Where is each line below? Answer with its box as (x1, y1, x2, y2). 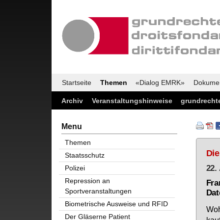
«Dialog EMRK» (136, 79, 185, 87)
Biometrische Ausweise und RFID (64, 199, 168, 208)
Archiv (61, 96, 83, 105)
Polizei (64, 164, 85, 172)
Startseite (62, 79, 91, 87)
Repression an (64, 176, 110, 185)
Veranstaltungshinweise (91, 96, 172, 105)
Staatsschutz (64, 151, 105, 159)
